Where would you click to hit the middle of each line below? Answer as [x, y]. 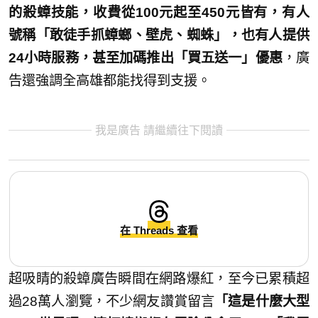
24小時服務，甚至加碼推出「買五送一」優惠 [146, 58]
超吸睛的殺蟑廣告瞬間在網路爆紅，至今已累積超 [159, 278]
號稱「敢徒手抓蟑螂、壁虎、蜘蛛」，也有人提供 [159, 35]
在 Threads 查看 [159, 230]
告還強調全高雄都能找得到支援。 [110, 81]
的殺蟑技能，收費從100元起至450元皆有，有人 [159, 13]
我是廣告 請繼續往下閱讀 [159, 131]
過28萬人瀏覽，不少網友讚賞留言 [112, 301]
